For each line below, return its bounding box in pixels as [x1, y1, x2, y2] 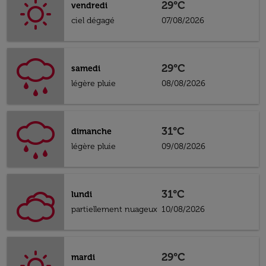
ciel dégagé [71, 15, 115, 26]
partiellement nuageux [71, 204, 157, 214]
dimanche [71, 126, 112, 137]
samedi [71, 64, 100, 74]
